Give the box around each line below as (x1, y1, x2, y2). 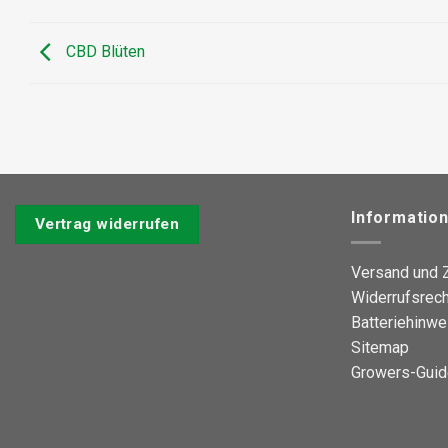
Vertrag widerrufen (34, 215, 179, 234)
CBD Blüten (62, 42, 145, 62)
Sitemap (351, 337, 409, 357)
